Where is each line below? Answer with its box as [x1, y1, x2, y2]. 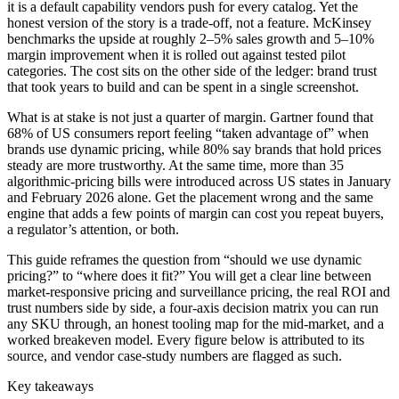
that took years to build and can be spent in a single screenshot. [7, 78, 359, 94]
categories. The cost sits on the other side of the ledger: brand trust [7, 62, 377, 78]
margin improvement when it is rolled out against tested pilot [7, 46, 346, 62]
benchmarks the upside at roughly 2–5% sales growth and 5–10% [7, 30, 374, 46]
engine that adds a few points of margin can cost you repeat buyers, [7, 205, 384, 221]
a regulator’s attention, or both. [7, 221, 179, 237]
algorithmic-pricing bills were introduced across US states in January [7, 173, 391, 189]
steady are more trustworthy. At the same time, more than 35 [7, 157, 344, 173]
